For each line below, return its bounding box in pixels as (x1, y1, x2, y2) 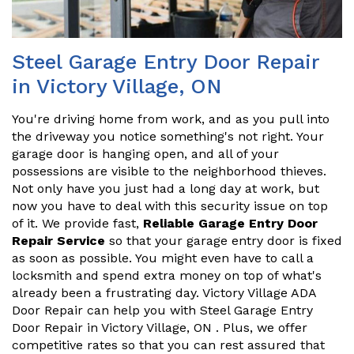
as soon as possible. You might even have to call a (12, 250, 314, 266)
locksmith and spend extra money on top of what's (12, 268, 322, 284)
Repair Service (12, 233, 105, 249)
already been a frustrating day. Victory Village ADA (12, 285, 316, 301)
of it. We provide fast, (12, 216, 143, 232)
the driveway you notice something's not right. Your (12, 129, 324, 145)
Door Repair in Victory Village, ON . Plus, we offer (12, 320, 307, 336)
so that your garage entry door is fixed (105, 233, 342, 249)
